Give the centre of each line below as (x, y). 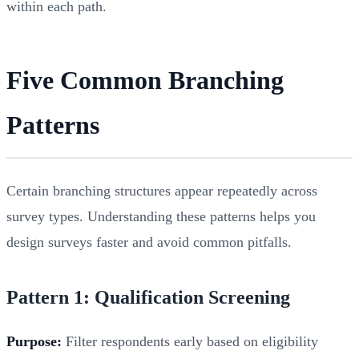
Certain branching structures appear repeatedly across (162, 190)
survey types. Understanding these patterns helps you (161, 216)
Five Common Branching (145, 80)
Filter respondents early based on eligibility (190, 341)
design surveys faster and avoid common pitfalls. (149, 242)
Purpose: (34, 341)
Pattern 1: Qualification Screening (148, 297)
